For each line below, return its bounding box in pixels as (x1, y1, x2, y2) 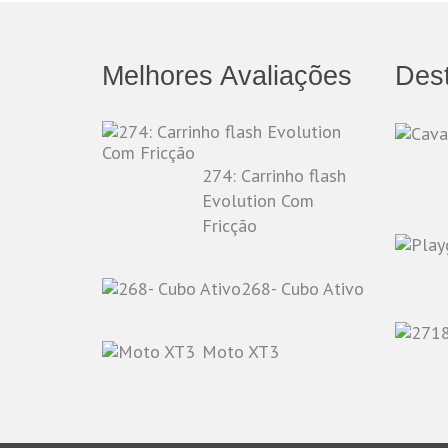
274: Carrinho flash (202, 164, 346, 187)
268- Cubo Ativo (241, 277, 364, 300)
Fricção (202, 214, 257, 237)
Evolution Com (202, 189, 314, 212)
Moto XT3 (202, 340, 279, 363)
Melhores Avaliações (102, 61, 352, 91)
